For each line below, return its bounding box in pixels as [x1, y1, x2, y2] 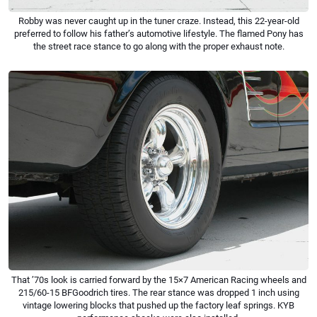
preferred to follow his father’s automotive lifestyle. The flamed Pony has [13, 28, 304, 39]
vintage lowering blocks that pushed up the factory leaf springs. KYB [23, 299, 294, 311]
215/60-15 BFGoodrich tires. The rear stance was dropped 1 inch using [18, 287, 299, 298]
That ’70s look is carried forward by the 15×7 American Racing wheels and [11, 274, 306, 285]
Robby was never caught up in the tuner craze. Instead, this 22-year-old [18, 15, 299, 26]
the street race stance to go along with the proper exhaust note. [33, 40, 284, 52]
